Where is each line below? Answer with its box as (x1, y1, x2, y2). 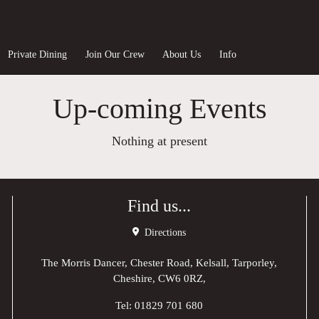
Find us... (127, 197, 192, 215)
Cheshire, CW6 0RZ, (113, 272, 206, 284)
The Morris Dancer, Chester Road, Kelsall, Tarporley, (41, 256, 278, 268)
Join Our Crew (85, 48, 145, 60)
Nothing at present (112, 134, 207, 148)
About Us (162, 48, 202, 60)
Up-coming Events (52, 93, 267, 125)
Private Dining (8, 48, 68, 60)
